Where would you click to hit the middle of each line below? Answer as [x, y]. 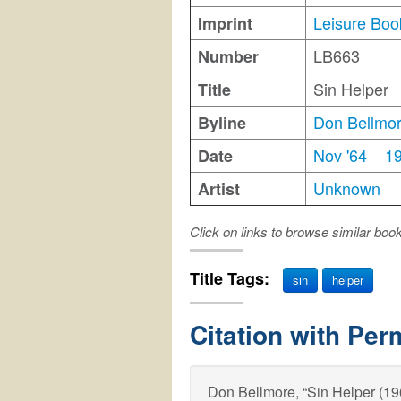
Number [228, 56]
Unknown [347, 188]
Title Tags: [232, 278]
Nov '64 [340, 154]
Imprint [225, 23]
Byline [222, 122]
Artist [219, 188]
